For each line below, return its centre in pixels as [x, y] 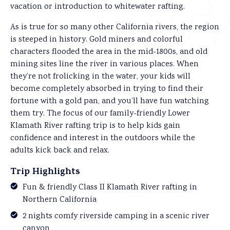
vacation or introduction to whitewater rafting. [98, 7]
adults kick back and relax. [60, 151]
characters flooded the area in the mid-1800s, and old [109, 52]
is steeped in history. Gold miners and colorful [97, 40]
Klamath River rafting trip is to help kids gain [95, 126]
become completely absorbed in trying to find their [107, 89]
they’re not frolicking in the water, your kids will [100, 77]
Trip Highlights [45, 172]
